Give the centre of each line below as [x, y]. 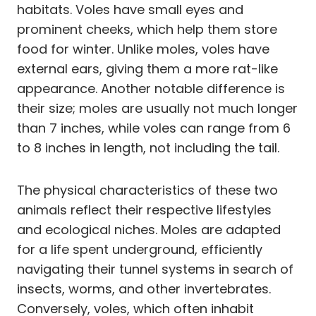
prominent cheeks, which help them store [147, 29]
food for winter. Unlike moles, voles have [143, 49]
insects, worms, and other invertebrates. [144, 288]
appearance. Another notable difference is [151, 88]
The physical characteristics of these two [147, 190]
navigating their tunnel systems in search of [155, 269]
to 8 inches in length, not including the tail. [148, 147]
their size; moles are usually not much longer [157, 108]
